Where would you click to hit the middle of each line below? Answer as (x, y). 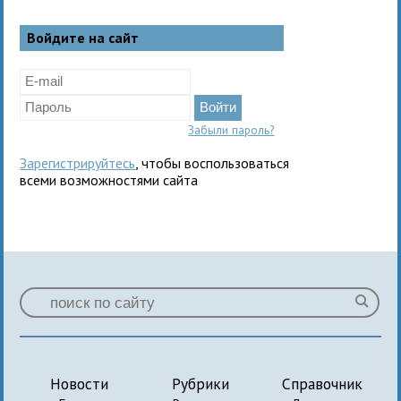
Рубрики (200, 383)
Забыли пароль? (231, 129)
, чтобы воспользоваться (213, 162)
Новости (79, 383)
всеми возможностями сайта (109, 179)
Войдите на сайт (83, 37)
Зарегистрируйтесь (78, 162)
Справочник (322, 383)
